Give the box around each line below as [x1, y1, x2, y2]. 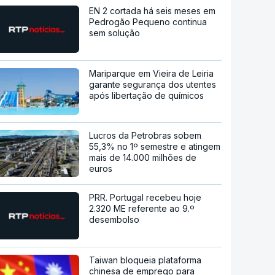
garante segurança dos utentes [89, 79, 217, 90]
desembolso [89, 214, 140, 225]
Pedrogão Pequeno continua [89, 16, 207, 27]
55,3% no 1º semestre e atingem [89, 141, 221, 152]
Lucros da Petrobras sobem [89, 130, 202, 141]
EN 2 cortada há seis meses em [89, 5, 216, 16]
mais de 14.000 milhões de [89, 152, 197, 163]
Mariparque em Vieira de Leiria [89, 68, 214, 79]
